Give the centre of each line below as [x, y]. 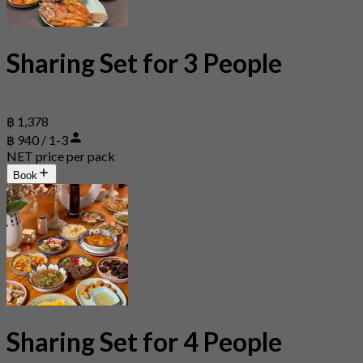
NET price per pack [61, 156]
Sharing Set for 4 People [144, 341]
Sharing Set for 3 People [144, 62]
